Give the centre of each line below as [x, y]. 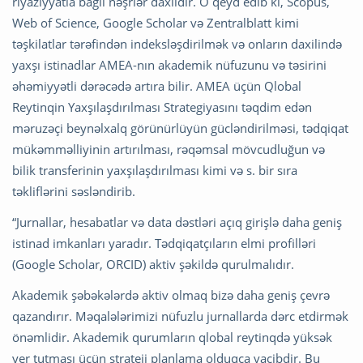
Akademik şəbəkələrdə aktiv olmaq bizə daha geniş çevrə [171, 295]
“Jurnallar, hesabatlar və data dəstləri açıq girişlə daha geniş [177, 222]
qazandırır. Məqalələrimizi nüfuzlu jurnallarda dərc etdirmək [180, 316]
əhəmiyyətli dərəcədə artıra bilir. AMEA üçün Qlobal [157, 86]
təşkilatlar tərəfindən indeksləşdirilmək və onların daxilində [177, 44]
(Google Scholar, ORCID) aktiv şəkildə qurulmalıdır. [153, 265]
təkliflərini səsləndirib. [74, 192]
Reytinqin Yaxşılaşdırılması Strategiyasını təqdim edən [162, 107]
